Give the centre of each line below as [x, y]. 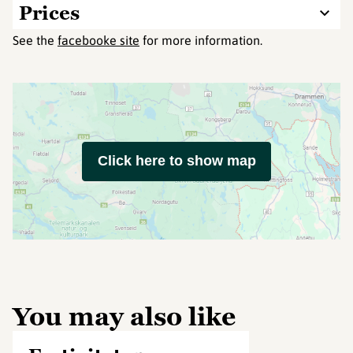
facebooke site [98, 40]
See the [35, 40]
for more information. [201, 40]
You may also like [124, 317]
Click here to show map [176, 161]
